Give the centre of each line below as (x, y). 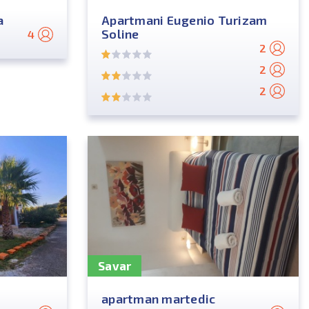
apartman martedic (159, 299)
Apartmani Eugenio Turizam (185, 20)
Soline (120, 34)
